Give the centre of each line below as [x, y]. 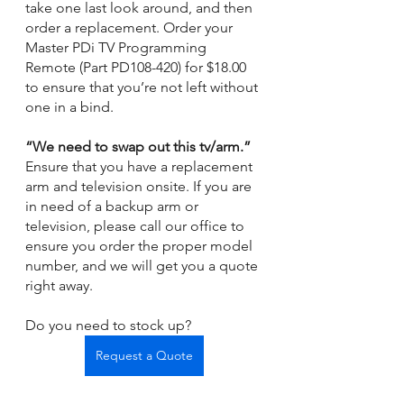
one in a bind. [71, 106]
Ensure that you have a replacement [141, 166]
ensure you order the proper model [141, 245]
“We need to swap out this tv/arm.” [140, 146]
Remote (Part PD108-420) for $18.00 [138, 67]
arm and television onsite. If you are [140, 186]
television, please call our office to [137, 225]
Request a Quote [144, 355]
